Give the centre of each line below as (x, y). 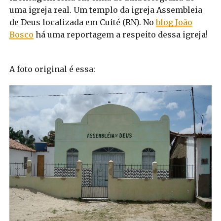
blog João (174, 22)
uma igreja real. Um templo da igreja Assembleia (106, 10)
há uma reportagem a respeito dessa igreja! (120, 34)
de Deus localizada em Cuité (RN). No (82, 22)
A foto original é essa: (52, 69)
